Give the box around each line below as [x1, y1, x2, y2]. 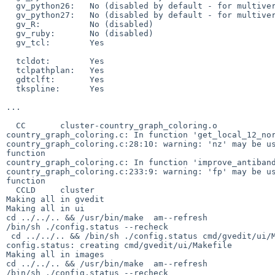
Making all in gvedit [6, 194, 104, 204]
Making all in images [6, 249, 104, 259]
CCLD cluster [6, 185, 16, 195]
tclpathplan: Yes [6, 65, 16, 75]
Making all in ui [6, 203, 85, 213]
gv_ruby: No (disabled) [6, 28, 16, 38]
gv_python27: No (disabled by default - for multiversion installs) [6, 10, 16, 20]
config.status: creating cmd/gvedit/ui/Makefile [6, 240, 232, 250]
